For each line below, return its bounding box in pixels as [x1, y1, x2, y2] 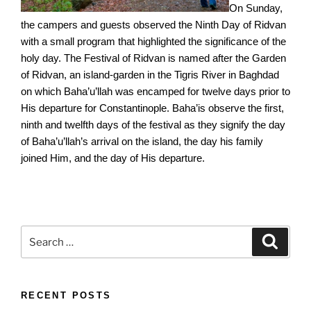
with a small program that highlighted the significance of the [21, 35, 286, 48]
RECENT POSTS [21, 290, 112, 301]
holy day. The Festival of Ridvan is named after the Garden [21, 52, 286, 65]
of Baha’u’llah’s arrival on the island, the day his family [21, 135, 263, 148]
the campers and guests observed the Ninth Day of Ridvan [21, 19, 286, 31]
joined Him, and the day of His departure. [21, 152, 205, 165]
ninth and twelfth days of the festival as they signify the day [21, 119, 285, 131]
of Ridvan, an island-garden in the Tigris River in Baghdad [21, 69, 279, 81]
